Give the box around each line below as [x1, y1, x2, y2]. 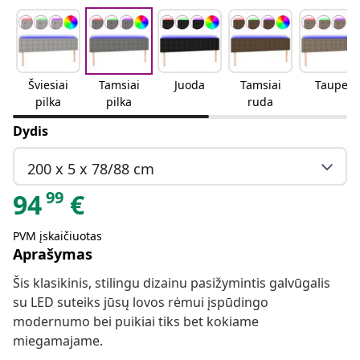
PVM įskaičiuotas [13, 228, 102, 244]
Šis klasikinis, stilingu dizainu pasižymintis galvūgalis [13, 274, 330, 292]
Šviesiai [28, 77, 68, 93]
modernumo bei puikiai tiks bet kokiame [13, 313, 259, 331]
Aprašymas [13, 244, 92, 264]
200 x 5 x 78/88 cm [27, 158, 154, 178]
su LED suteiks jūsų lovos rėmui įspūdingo [13, 293, 268, 312]
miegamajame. [13, 332, 103, 350]
